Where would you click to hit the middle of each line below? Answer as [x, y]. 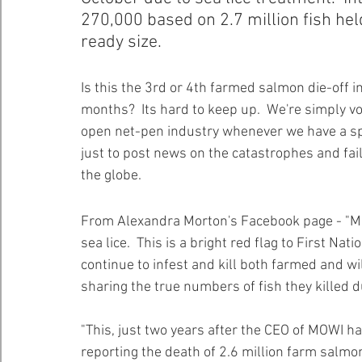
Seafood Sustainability [241, 46]
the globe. [113, 176]
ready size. [125, 42]
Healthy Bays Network [91, 46]
